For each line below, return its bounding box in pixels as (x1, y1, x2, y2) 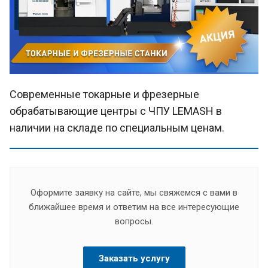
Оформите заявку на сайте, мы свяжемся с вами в (31, 187, 237, 198)
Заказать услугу (98, 252, 170, 264)
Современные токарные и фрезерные (10, 87, 199, 100)
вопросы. (115, 215, 153, 227)
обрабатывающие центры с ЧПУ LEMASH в (10, 104, 222, 117)
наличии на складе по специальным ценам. (10, 121, 224, 134)
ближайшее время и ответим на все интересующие (29, 201, 239, 212)
